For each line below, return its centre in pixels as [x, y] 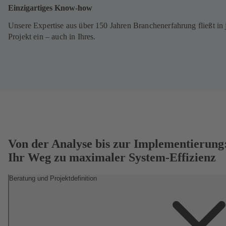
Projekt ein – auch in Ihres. [52, 37]
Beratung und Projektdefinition [53, 178]
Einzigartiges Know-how [50, 8]
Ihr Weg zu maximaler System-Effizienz [112, 157]
